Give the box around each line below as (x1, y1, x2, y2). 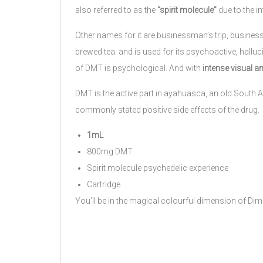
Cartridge (87, 180, 120, 189)
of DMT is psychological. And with (75, 63, 201, 73)
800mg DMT (87, 147, 133, 156)
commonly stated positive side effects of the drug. (75, 105, 259, 114)
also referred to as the (75, 5, 156, 15)
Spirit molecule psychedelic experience (87, 163, 228, 173)
